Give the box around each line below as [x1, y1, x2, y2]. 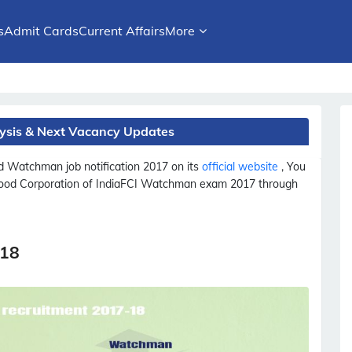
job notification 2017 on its [63, 159, 202, 174]
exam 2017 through [196, 177, 298, 191]
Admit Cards [4, 23, 79, 38]
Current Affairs [79, 23, 165, 38]
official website [202, 159, 281, 174]
